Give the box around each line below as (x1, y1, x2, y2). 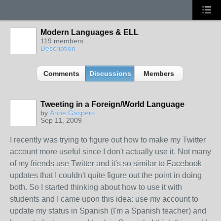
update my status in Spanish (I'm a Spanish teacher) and (10, 207, 206, 215)
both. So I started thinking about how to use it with (10, 183, 182, 191)
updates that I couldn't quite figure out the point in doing (10, 171, 202, 180)
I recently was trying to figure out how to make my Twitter (10, 136, 206, 144)
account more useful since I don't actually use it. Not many (10, 147, 211, 156)
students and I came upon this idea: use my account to (10, 195, 198, 203)
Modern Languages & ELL (40, 28, 139, 37)
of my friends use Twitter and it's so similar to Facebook (10, 159, 202, 168)
